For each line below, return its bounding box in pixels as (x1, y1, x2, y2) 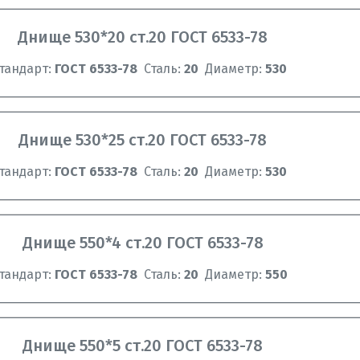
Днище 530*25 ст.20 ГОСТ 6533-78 (18, 130, 268, 149)
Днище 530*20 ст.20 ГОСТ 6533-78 (18, 27, 268, 47)
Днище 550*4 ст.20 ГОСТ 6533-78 (22, 233, 264, 252)
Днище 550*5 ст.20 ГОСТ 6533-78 (22, 336, 264, 355)
